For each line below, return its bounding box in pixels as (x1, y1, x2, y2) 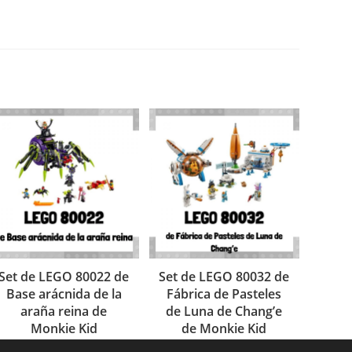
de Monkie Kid (181, 319, 267, 337)
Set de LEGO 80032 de (159, 267, 290, 285)
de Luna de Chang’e (166, 302, 283, 320)
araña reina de (20, 302, 108, 320)
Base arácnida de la (5, 284, 122, 302)
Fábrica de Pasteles (167, 284, 282, 302)
